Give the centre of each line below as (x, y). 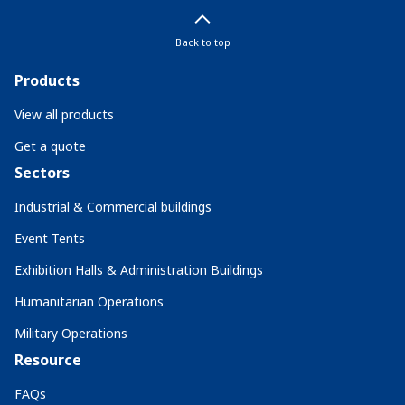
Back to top (202, 42)
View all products (64, 114)
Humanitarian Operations (89, 301)
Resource (48, 360)
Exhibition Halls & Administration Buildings (139, 270)
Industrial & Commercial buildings (113, 207)
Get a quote (50, 146)
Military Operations (71, 333)
